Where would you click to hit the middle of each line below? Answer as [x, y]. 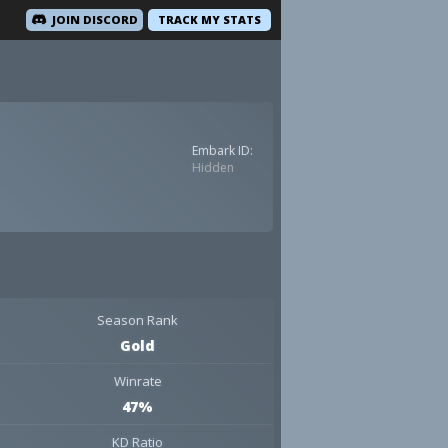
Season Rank [138, 320]
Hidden [213, 167]
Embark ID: [222, 150]
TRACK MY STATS [209, 19]
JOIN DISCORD [95, 19]
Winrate [137, 381]
